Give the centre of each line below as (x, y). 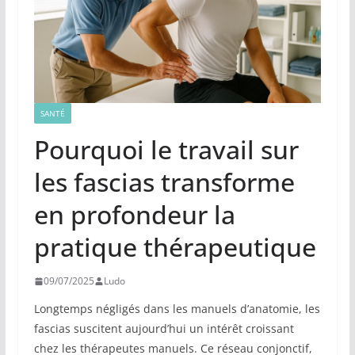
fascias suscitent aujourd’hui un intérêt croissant (164, 329)
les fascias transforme (164, 182)
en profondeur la (134, 215)
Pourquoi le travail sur (166, 150)
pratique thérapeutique (175, 247)
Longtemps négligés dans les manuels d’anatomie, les (177, 309)
